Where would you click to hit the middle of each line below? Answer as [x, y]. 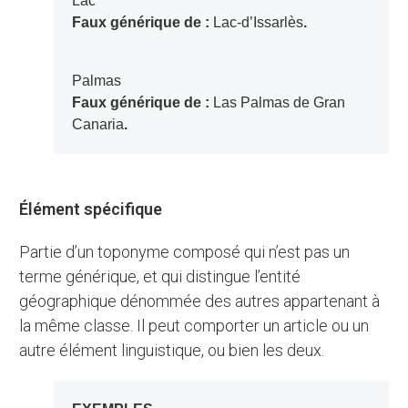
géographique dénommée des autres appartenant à [200, 301]
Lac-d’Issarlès [258, 23]
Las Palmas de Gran [279, 103]
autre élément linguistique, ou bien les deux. [172, 351]
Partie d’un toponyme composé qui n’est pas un [25, 252]
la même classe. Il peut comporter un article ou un [194, 326]
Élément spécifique [96, 209]
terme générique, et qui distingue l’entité [160, 277]
